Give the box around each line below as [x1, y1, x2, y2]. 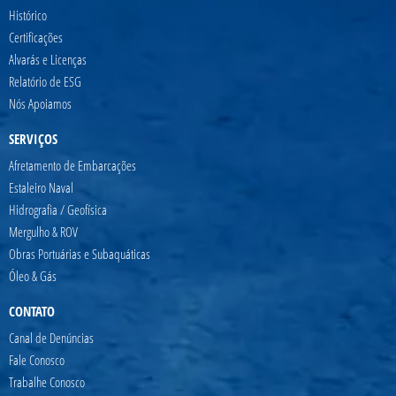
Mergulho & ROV [9, 222, 78, 240]
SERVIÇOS [9, 129, 57, 148]
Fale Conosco [9, 350, 65, 369]
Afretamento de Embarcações [9, 156, 136, 174]
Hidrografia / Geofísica [9, 200, 107, 218]
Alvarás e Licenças [9, 49, 87, 68]
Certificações [9, 27, 63, 46]
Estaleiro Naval [9, 178, 73, 196]
